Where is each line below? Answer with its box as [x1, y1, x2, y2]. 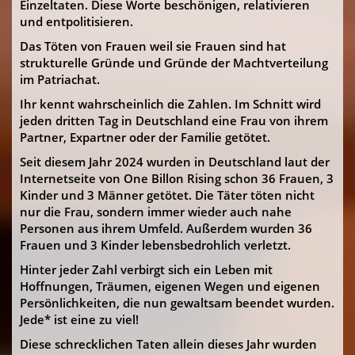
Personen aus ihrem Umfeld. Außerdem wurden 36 [20, 220, 312, 236]
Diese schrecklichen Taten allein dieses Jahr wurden [20, 336, 317, 352]
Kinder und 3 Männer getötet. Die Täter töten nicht [20, 187, 315, 203]
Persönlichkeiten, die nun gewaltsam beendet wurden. [20, 295, 334, 311]
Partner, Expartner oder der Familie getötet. [20, 129, 270, 145]
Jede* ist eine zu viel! [20, 311, 139, 327]
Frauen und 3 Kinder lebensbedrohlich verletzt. [20, 237, 294, 253]
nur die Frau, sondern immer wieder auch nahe [20, 204, 292, 219]
